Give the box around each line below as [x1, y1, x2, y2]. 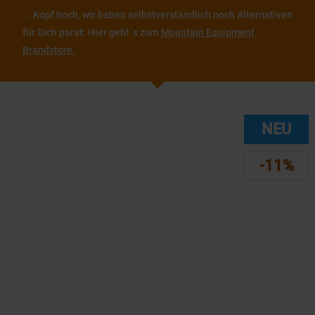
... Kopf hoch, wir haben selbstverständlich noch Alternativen [22, 9, 292, 20]
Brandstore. [22, 44, 75, 56]
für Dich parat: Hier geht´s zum [22, 27, 161, 38]
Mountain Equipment [161, 27, 255, 38]
